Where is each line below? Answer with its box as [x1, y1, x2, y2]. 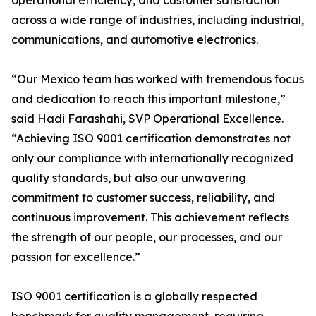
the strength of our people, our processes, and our [11, 230, 282, 244]
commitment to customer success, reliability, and [11, 190, 275, 205]
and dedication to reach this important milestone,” [11, 92, 286, 106]
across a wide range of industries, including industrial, [11, 13, 304, 27]
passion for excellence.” [11, 250, 140, 264]
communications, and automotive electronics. [11, 32, 258, 47]
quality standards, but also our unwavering [11, 171, 246, 185]
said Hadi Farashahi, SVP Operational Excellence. [11, 111, 284, 126]
